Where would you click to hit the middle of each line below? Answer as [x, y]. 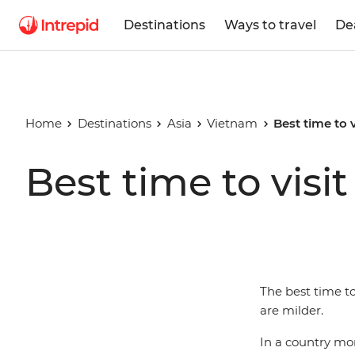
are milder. [292, 310]
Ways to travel [270, 25]
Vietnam [233, 123]
